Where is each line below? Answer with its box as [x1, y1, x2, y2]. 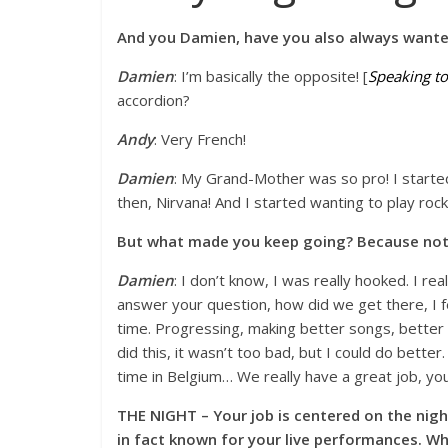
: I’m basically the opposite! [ [174, 66, 368, 87]
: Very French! [154, 129, 246, 150]
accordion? [117, 90, 190, 111]
